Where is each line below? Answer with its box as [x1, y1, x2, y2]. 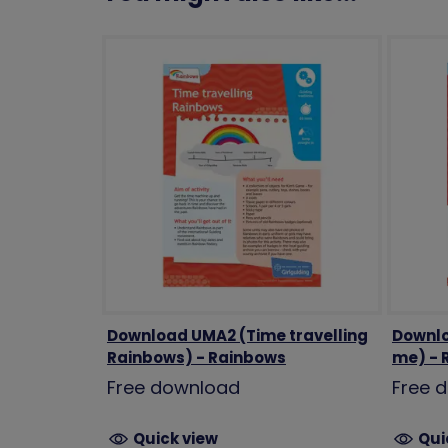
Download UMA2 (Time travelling [106, 325, 368, 347]
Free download [106, 375, 240, 401]
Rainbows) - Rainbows [106, 347, 286, 369]
